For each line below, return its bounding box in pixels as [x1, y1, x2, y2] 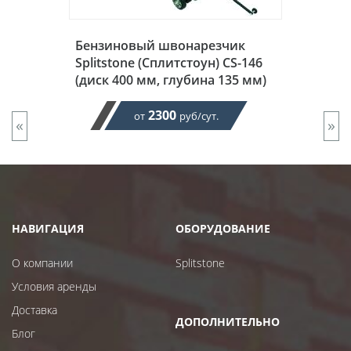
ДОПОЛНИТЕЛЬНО [175, 314, 280, 330]
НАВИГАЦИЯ [12, 221, 84, 237]
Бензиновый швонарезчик [75, 37, 245, 55]
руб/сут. [179, 109, 218, 124]
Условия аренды [12, 279, 96, 295]
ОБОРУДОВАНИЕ [175, 221, 270, 237]
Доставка [12, 302, 57, 318]
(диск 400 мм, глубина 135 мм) [75, 71, 266, 89]
